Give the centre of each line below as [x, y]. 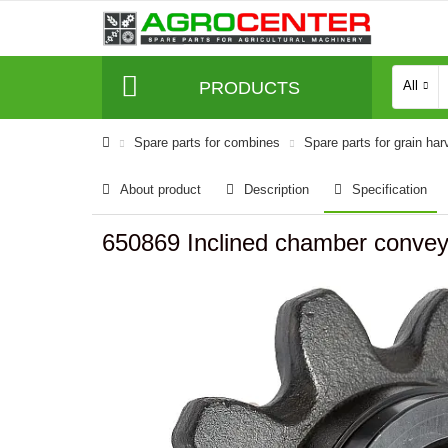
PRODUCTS [249, 87]
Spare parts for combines [207, 142]
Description [276, 189]
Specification [389, 189]
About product [160, 189]
